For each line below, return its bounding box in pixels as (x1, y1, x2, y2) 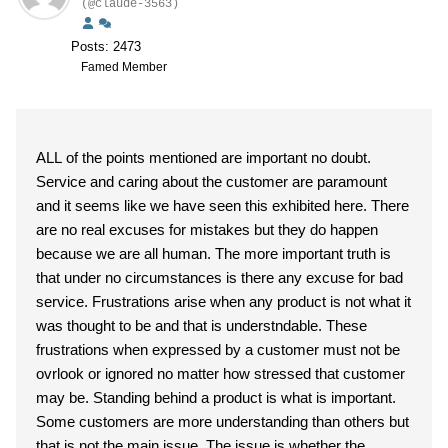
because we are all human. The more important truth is (36, 245, 391, 262)
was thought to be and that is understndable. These (36, 317, 367, 334)
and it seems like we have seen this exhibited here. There (36, 197, 409, 214)
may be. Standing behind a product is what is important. (36, 389, 396, 406)
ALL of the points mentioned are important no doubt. (36, 149, 371, 166)
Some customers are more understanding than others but (36, 413, 409, 430)
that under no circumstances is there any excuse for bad (36, 269, 403, 286)
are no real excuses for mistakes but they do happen (36, 221, 378, 238)
